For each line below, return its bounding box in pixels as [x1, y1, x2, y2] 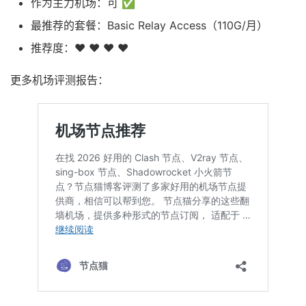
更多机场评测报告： [10, 73, 109, 87]
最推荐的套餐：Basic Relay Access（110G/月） [31, 18, 268, 33]
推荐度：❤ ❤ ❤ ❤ [31, 41, 128, 55]
